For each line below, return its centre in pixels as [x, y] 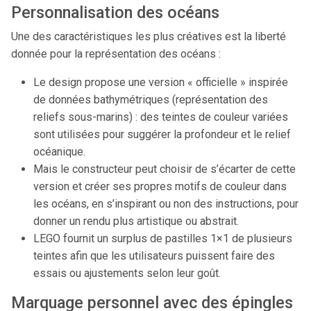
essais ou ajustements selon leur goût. [127, 273]
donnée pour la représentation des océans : [116, 54]
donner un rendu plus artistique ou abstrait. [136, 221]
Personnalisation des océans [115, 12]
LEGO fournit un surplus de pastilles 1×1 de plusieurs [163, 238]
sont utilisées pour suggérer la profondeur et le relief [162, 134]
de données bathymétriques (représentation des [151, 100]
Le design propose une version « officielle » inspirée [161, 82]
